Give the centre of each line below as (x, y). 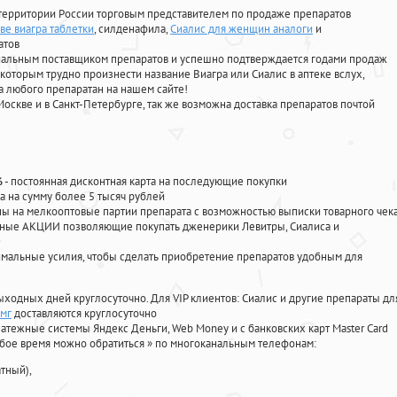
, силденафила (130, 29)
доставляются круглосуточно (84, 314)
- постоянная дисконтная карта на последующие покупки (145, 182)
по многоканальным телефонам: (236, 344)
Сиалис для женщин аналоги (241, 29)
